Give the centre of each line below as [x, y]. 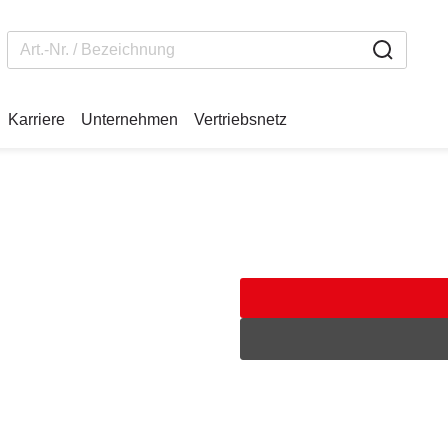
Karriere [36, 119]
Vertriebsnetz [240, 119]
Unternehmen [129, 119]
